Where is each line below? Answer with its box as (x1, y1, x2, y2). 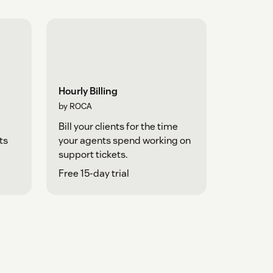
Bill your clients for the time (58, 120, 178, 133)
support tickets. (58, 148, 127, 161)
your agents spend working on (58, 134, 191, 147)
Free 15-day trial (58, 167, 129, 180)
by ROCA (58, 101, 92, 112)
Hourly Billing (58, 85, 118, 98)
